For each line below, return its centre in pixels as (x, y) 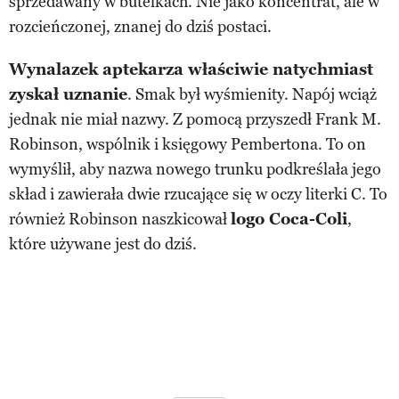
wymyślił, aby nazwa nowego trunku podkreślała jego (195, 169)
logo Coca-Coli (289, 219)
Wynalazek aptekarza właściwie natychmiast (191, 69)
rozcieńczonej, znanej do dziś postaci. (140, 26)
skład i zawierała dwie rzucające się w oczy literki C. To (198, 194)
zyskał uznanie (68, 94)
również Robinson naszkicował (120, 219)
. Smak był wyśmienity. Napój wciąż (252, 94)
